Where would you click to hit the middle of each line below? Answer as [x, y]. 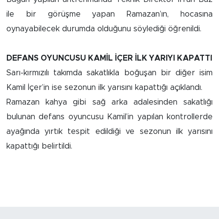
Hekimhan [48, 122]
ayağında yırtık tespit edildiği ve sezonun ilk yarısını [109, 131]
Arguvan [44, 23]
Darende [45, 73]
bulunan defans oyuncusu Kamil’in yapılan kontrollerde [109, 117]
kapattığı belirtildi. [39, 146]
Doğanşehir [51, 98]
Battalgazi [49, 48]
